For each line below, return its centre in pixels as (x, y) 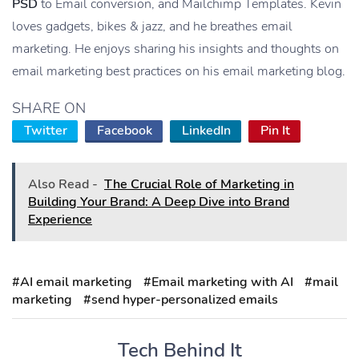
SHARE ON (49, 108)
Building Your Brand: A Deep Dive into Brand (159, 202)
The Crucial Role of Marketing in (199, 184)
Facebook (125, 130)
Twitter (46, 130)
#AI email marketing (72, 282)
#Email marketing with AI (218, 282)
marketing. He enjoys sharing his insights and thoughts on (175, 48)
